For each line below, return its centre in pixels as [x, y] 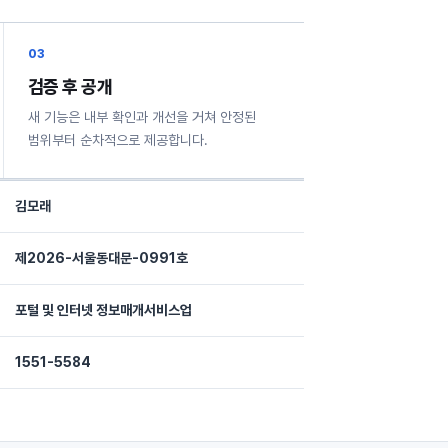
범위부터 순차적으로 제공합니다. [117, 140]
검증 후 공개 [70, 86]
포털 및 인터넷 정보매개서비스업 [103, 310]
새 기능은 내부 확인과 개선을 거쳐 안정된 [141, 117]
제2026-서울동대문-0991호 [101, 258]
